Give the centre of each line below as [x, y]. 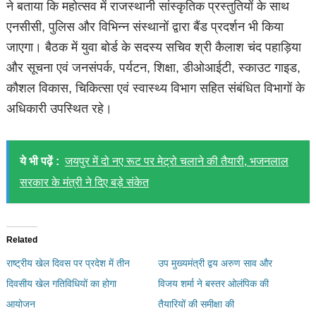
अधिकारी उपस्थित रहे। [60, 109]
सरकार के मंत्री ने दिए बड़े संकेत [84, 182]
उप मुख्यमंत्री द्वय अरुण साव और [215, 263]
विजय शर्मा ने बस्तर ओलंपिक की [213, 283]
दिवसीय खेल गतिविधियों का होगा [62, 283]
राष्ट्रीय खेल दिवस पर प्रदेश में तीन [68, 263]
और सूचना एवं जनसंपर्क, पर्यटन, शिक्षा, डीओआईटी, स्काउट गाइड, [154, 68]
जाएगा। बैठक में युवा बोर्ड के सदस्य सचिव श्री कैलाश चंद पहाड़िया [154, 48]
